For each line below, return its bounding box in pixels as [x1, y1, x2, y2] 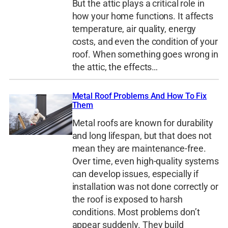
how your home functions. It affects [72, 10, 214, 22]
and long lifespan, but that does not [72, 130, 212, 141]
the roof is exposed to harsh [72, 193, 183, 205]
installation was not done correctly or [72, 181, 218, 192]
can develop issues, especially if [72, 168, 199, 180]
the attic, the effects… [72, 61, 158, 73]
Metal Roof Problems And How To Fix [72, 91, 207, 101]
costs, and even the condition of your [72, 36, 218, 47]
